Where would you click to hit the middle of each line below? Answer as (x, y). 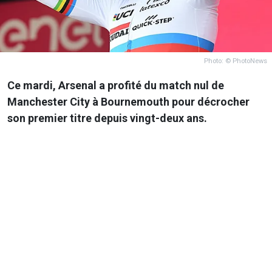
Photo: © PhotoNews (236, 61)
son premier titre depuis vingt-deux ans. (108, 118)
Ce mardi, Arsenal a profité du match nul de (116, 85)
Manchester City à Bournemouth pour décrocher (128, 101)
